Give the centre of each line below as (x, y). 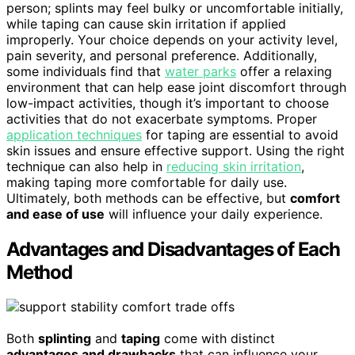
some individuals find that (86, 71)
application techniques (74, 134)
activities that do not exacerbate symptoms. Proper (162, 118)
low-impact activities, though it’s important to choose (168, 103)
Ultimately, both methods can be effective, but (148, 198)
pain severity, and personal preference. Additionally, (162, 55)
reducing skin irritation (234, 166)
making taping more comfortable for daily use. (147, 182)
